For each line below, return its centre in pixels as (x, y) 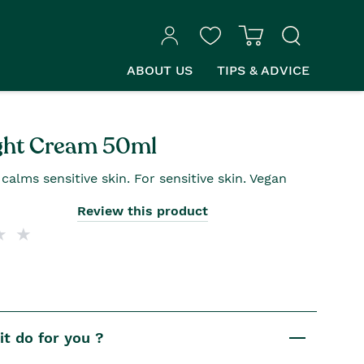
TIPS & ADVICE (263, 70)
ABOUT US (160, 70)
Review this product (143, 211)
